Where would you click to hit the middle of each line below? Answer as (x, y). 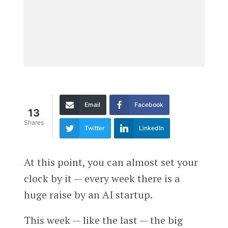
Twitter (94, 128)
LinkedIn (151, 128)
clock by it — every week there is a (102, 178)
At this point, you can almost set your (111, 162)
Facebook (149, 104)
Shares (34, 123)
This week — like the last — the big (103, 220)
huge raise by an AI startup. (88, 194)
